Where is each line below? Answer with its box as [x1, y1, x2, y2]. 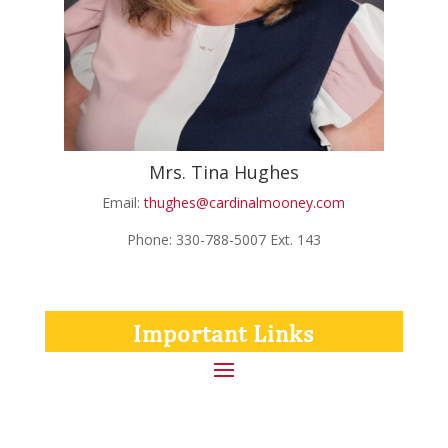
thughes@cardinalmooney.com [144, 193, 346, 213]
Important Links [133, 319, 315, 348]
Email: [102, 193, 145, 213]
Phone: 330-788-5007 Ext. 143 [126, 230, 321, 250]
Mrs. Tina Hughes [148, 160, 299, 185]
